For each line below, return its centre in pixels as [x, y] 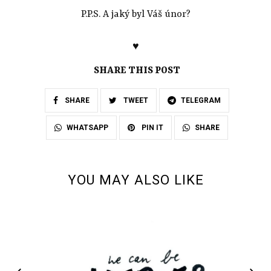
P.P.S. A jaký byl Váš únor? [135, 15]
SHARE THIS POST [137, 70]
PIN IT [152, 128]
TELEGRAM [201, 100]
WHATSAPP [87, 128]
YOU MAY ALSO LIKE [135, 180]
